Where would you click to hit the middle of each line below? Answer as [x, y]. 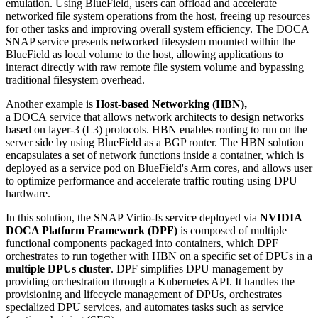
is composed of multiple [232, 231]
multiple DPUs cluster [58, 269]
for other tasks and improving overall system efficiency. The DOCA [157, 29]
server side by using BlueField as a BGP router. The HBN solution [155, 143]
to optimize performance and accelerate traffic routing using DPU [152, 181]
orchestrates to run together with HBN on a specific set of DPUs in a [159, 256]
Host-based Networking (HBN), [171, 104]
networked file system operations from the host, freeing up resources [158, 16]
